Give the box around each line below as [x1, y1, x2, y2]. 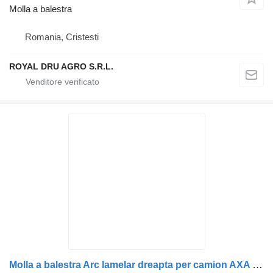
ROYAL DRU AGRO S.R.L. [9, 62, 113, 71]
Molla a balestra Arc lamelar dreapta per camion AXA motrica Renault [252, 259, 263, 271]
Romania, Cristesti [25, 32, 99, 42]
